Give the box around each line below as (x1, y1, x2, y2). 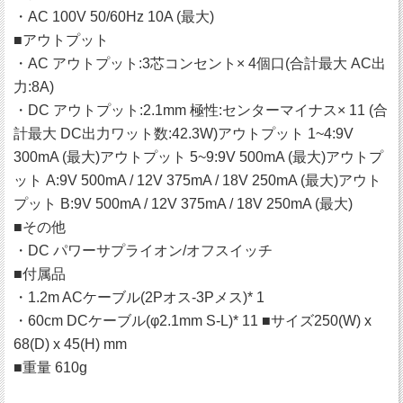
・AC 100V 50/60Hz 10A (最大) (13, 9, 214, 25)
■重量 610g (13, 360, 87, 376)
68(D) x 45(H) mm (13, 336, 127, 353)
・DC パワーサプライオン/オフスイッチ (13, 243, 273, 259)
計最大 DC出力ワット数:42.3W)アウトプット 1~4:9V (13, 126, 354, 142)
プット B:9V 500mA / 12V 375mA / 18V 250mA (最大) (13, 196, 353, 212)
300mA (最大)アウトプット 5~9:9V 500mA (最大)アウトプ (13, 149, 383, 166)
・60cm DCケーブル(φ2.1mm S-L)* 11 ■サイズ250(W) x (13, 313, 372, 329)
